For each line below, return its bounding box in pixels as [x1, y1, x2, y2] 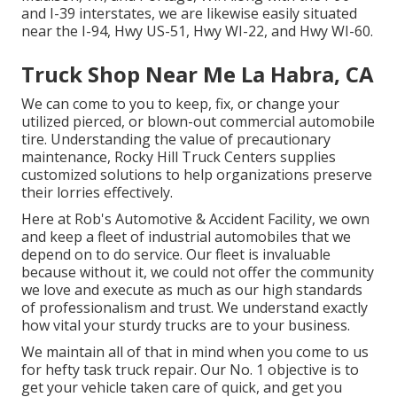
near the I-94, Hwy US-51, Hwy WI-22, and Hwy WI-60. [21, 20, 373, 41]
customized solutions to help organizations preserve [21, 164, 372, 184]
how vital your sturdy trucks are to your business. [21, 315, 350, 335]
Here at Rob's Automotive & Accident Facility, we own [21, 208, 370, 229]
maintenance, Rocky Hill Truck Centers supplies [21, 146, 336, 167]
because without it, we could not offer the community [21, 261, 374, 282]
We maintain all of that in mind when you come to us [21, 341, 369, 362]
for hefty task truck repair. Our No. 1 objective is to [21, 359, 359, 379]
